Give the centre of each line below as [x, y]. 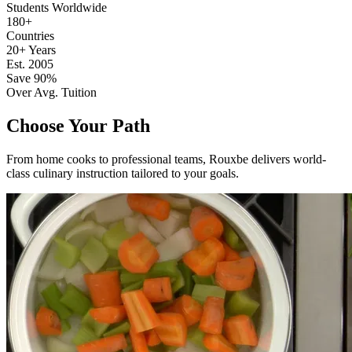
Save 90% [31, 78]
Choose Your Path [78, 125]
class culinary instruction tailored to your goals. [123, 173]
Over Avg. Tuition [51, 92]
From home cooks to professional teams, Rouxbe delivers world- [166, 159]
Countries [30, 35]
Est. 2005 [30, 64]
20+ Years [31, 49]
